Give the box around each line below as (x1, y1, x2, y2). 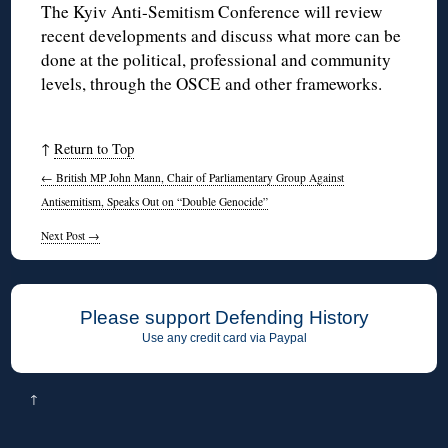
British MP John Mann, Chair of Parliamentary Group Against (53, 170, 345, 186)
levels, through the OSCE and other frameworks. (41, 71, 383, 95)
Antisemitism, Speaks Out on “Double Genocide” (41, 194, 269, 210)
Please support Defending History (79, 307, 369, 329)
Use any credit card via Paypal (141, 331, 307, 346)
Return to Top (54, 139, 135, 159)
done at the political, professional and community (41, 47, 392, 71)
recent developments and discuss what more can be (41, 23, 402, 47)
